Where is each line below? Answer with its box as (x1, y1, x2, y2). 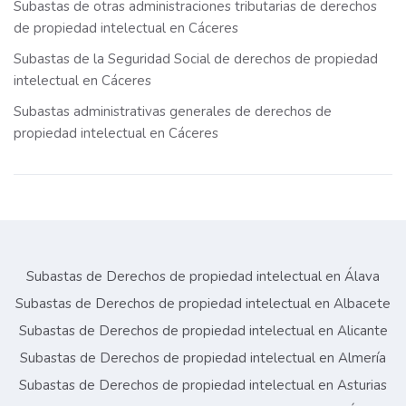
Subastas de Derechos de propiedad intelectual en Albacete (15, 295, 391, 314)
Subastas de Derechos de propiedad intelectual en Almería (20, 349, 386, 368)
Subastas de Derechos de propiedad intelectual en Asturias (19, 376, 387, 395)
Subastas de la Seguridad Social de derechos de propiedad (14, 50, 378, 69)
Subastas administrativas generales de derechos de (14, 102, 332, 121)
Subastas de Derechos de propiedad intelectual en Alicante (18, 322, 388, 341)
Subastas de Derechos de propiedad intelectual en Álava (26, 267, 380, 286)
